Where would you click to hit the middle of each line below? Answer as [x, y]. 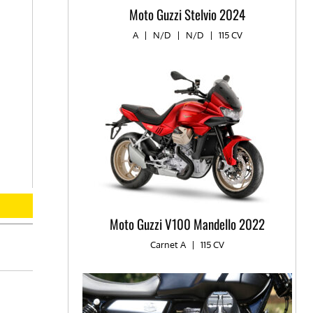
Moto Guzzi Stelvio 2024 [188, 14]
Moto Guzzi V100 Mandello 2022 [188, 224]
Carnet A [169, 245]
